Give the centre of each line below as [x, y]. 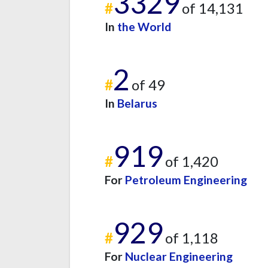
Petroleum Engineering [186, 179]
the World [144, 26]
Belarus [137, 103]
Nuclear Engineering [179, 256]
